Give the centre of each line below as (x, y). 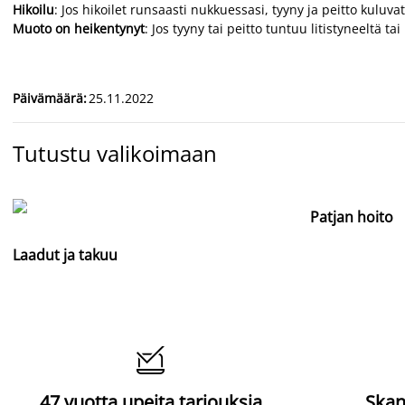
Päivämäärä (48, 98)
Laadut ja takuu (65, 255)
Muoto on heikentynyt (79, 28)
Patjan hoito (352, 217)
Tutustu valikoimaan (115, 153)
